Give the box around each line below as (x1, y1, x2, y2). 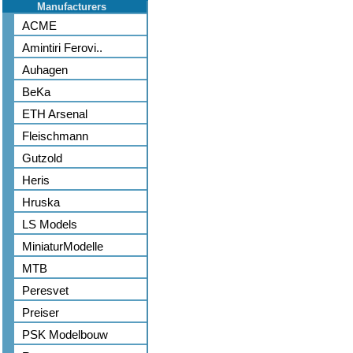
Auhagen (22, 63, 68, 76)
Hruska (22, 195, 60, 209)
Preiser (22, 306, 59, 319)
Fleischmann (22, 129, 88, 143)
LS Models (22, 217, 77, 231)
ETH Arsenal (22, 107, 87, 121)
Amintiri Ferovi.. (22, 41, 102, 54)
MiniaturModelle (22, 240, 103, 253)
